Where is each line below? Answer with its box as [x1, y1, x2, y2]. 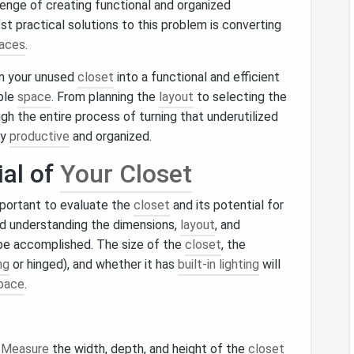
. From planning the [51, 89, 159, 104]
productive [9, 129, 70, 144]
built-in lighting [178, 257, 259, 272]
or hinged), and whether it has [9, 257, 178, 272]
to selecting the [194, 89, 287, 104]
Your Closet [60, 159, 192, 189]
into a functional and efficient [114, 70, 280, 85]
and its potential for [170, 198, 284, 213]
